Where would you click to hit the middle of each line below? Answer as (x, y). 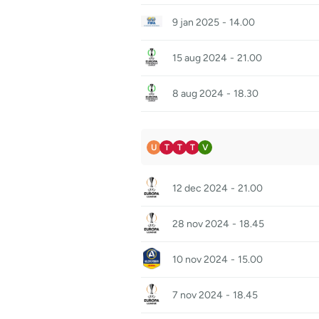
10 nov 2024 (200, 260)
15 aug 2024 (200, 58)
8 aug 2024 (198, 94)
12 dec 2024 (200, 188)
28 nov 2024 (201, 224)
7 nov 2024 (198, 295)
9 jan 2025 (196, 22)
